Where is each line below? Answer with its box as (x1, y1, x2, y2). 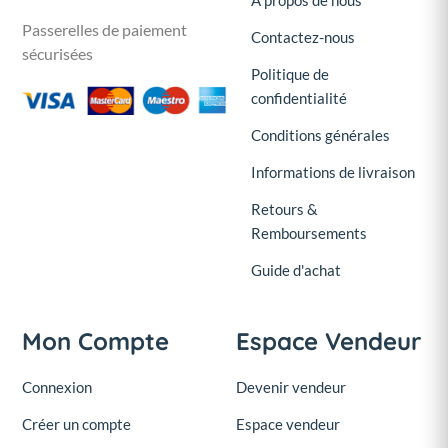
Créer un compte (22, 414, 131, 433)
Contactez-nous (251, 27, 355, 46)
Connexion (22, 377, 92, 396)
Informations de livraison (251, 162, 415, 181)
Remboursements (251, 223, 367, 242)
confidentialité (251, 88, 347, 107)
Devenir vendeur (236, 377, 346, 396)
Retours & (251, 199, 318, 218)
